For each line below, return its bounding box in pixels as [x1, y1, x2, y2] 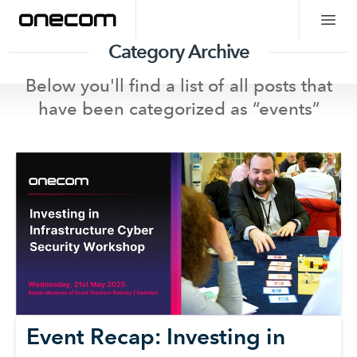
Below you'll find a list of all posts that [25, 75, 332, 96]
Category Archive [108, 40, 249, 63]
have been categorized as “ [37, 98, 259, 119]
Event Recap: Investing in [26, 323, 285, 350]
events [258, 98, 312, 119]
